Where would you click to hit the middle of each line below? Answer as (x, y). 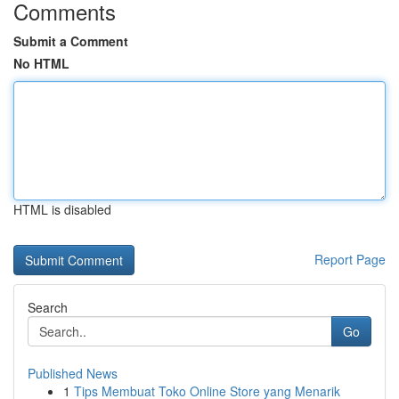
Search (48, 307)
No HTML (41, 63)
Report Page (350, 259)
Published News (73, 373)
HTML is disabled (62, 209)
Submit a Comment (71, 41)
